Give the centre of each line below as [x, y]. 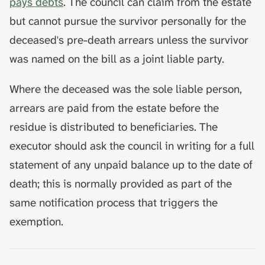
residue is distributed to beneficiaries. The [114, 127]
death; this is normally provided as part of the [121, 183]
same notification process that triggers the [114, 202]
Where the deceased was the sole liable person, [126, 89]
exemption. [36, 221]
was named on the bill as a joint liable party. [117, 59]
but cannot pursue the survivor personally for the [128, 21]
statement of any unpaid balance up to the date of [131, 164]
